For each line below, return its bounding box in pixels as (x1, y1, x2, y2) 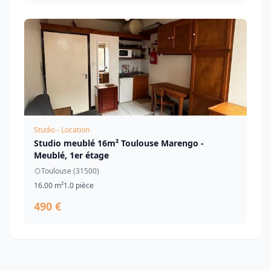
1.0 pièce (64, 180, 94, 191)
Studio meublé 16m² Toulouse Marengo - (34, 137, 204, 149)
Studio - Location (34, 125, 90, 135)
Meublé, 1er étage (34, 149, 109, 161)
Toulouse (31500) (41, 166, 99, 176)
